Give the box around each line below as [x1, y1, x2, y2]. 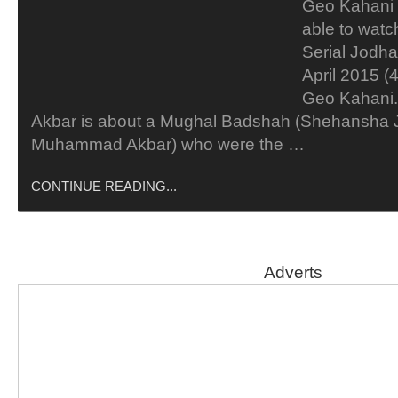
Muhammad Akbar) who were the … [31, 135, 305, 154]
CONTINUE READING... [31, 179, 177, 194]
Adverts [264, 263, 322, 282]
